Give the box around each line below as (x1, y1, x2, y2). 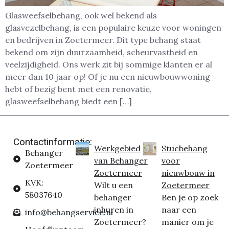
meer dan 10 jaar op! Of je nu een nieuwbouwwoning (5, 72, 210, 82)
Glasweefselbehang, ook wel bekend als (5, 10, 157, 21)
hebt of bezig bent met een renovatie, (5, 84, 152, 95)
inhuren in (94, 204, 133, 215)
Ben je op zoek (161, 192, 218, 202)
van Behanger (94, 155, 148, 166)
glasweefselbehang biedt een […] (5, 96, 132, 107)
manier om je (161, 216, 214, 227)
